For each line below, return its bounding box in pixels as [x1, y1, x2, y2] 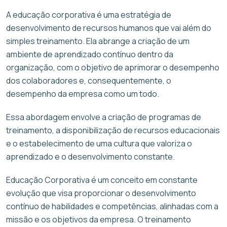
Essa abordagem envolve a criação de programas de [6, 111, 201, 123]
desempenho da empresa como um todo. [6, 88, 159, 99]
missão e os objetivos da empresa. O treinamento [6, 213, 191, 225]
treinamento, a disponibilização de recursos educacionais [6, 124, 220, 136]
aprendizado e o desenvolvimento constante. [6, 150, 175, 162]
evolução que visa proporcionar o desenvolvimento [6, 187, 196, 199]
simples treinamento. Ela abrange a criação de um [6, 35, 190, 47]
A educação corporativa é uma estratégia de [6, 9, 171, 20]
